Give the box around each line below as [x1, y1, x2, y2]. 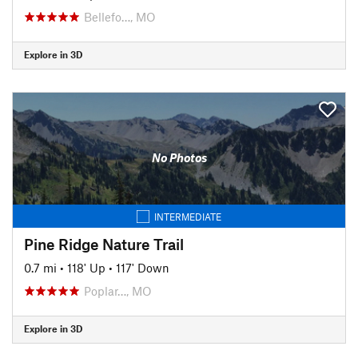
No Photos [151, 150, 207, 165]
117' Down [116, 260, 169, 275]
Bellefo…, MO [84, 9, 156, 24]
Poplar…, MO [84, 283, 152, 298]
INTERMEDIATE [154, 210, 221, 222]
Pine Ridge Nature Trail [24, 234, 184, 253]
